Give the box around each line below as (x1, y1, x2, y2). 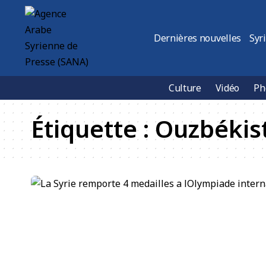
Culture (169, 81, 201, 94)
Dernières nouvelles (154, 31, 241, 45)
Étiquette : (31, 112, 155, 145)
